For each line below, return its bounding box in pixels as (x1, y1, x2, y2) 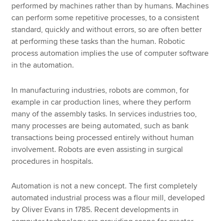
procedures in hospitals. (11, 156, 94, 166)
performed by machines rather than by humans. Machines (11, 1, 209, 11)
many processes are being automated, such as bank (11, 120, 189, 131)
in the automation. (11, 60, 74, 70)
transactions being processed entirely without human (11, 132, 194, 143)
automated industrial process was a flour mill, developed (11, 193, 205, 203)
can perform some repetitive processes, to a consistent (11, 13, 200, 23)
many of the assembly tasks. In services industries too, (11, 109, 197, 119)
